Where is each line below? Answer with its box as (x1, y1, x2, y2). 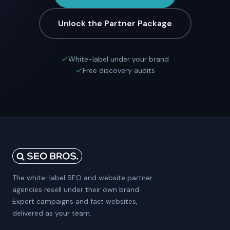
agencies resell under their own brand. (12, 184, 141, 194)
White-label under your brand (68, 54, 169, 64)
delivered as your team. (12, 208, 91, 218)
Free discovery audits (82, 65, 155, 75)
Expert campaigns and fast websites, (12, 196, 138, 206)
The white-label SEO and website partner (12, 172, 152, 182)
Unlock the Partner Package (58, 18, 172, 29)
